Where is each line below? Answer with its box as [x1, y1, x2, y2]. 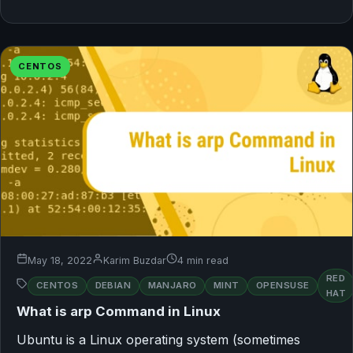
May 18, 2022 [28, 255, 92, 267]
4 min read [177, 255, 229, 267]
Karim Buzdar [103, 255, 166, 267]
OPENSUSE [255, 280, 310, 292]
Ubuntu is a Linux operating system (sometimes [17, 332, 300, 348]
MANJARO [147, 280, 197, 292]
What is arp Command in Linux [17, 303, 221, 320]
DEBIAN [95, 280, 132, 292]
